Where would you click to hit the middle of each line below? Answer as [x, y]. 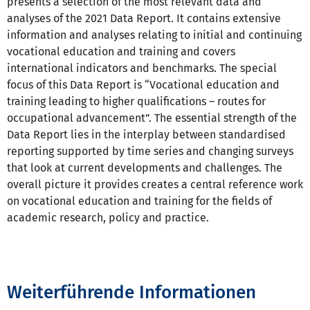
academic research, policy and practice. [108, 218]
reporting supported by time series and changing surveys [150, 152]
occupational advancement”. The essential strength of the [152, 118]
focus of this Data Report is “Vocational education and [143, 85]
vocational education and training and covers [121, 52]
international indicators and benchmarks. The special [142, 69]
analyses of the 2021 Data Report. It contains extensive [144, 19]
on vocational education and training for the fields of [139, 201]
